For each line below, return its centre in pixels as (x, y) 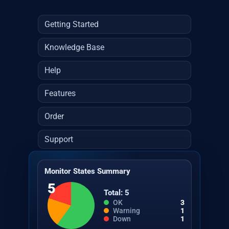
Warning (127, 210)
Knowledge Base (74, 47)
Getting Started (72, 24)
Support (59, 139)
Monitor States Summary (87, 171)
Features (60, 93)
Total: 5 (117, 192)
